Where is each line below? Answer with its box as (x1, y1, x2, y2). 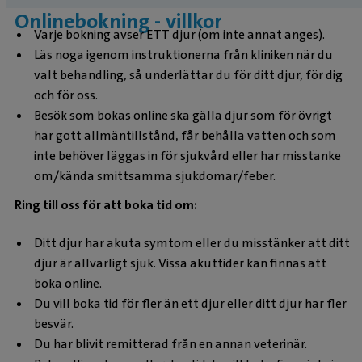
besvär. (34, 314, 74, 332)
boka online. (34, 274, 102, 292)
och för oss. (34, 86, 98, 104)
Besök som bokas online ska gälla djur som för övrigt (34, 107, 332, 124)
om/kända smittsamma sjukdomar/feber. (34, 167, 276, 185)
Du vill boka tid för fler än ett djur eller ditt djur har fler (34, 294, 347, 312)
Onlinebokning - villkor (15, 7, 222, 35)
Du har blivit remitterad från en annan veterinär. (34, 335, 307, 352)
